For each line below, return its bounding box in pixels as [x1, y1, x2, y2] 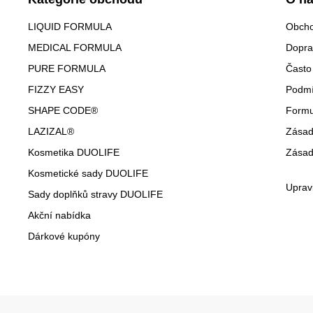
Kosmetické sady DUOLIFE [28, 168, 148, 180]
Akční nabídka [28, 210, 91, 221]
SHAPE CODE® [28, 105, 98, 117]
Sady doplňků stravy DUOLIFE [28, 189, 163, 201]
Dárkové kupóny [28, 231, 100, 242]
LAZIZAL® [28, 126, 74, 138]
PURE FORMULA [28, 63, 105, 75]
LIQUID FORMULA [28, 21, 112, 33]
